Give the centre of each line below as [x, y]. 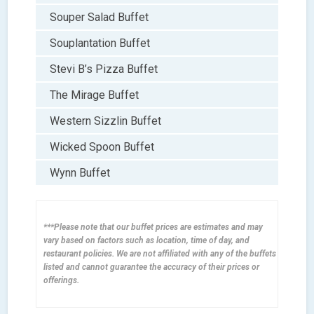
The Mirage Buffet [95, 95]
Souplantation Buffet [100, 43]
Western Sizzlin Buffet [106, 121]
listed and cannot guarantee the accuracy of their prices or [152, 267]
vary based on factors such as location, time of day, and [147, 240]
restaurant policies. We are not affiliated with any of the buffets [160, 253]
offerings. [62, 280]
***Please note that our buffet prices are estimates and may [153, 227]
